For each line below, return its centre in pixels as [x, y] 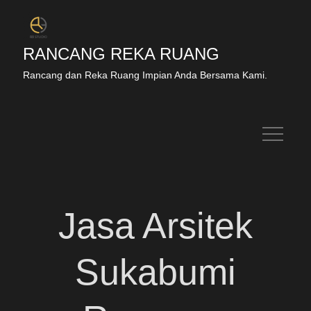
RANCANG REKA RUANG [121, 54]
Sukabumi [155, 272]
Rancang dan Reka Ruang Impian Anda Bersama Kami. [145, 75]
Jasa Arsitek [155, 226]
